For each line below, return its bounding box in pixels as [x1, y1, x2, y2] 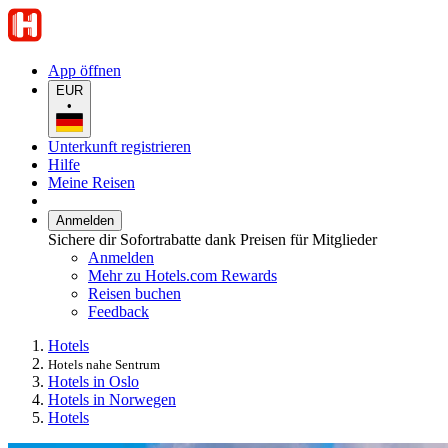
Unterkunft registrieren [48, 137, 191, 155]
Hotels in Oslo [48, 372, 139, 390]
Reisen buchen [88, 284, 181, 302]
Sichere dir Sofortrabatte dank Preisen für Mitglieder [48, 230, 377, 248]
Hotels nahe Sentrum [48, 356, 160, 372]
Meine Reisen [48, 173, 135, 191]
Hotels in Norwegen [48, 390, 176, 408]
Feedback [88, 302, 149, 320]
